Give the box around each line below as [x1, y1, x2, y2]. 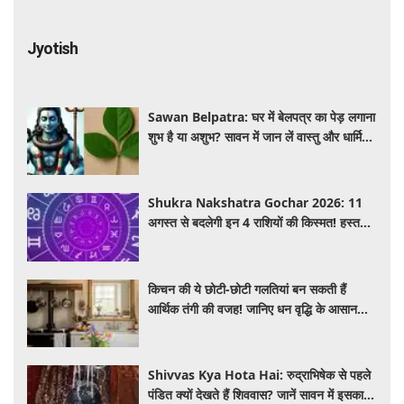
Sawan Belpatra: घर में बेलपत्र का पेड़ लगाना [148, 107, 376, 125]
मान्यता [148, 147, 179, 165]
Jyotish [27, 38, 78, 58]
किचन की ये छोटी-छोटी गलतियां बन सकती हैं [148, 280, 347, 298]
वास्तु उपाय [148, 319, 198, 337]
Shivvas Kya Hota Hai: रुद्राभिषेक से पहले [148, 366, 372, 384]
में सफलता [148, 253, 194, 271]
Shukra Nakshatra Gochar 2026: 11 [148, 194, 363, 212]
